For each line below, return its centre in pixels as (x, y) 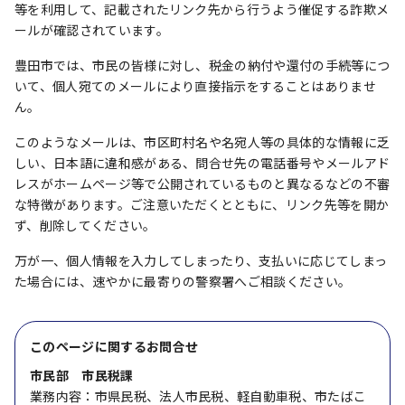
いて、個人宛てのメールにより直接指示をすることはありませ (195, 86)
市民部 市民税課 (82, 375)
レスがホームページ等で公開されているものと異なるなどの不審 (202, 184)
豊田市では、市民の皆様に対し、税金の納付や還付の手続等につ (202, 65)
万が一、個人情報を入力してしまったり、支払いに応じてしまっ (201, 260)
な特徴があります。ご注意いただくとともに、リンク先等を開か (202, 204)
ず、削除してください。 (85, 225)
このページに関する (88, 346)
